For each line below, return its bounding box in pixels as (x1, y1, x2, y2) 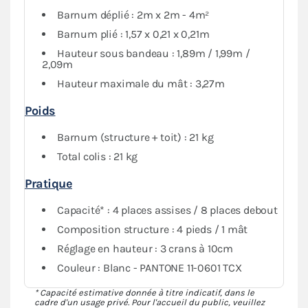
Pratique (25, 175, 72, 191)
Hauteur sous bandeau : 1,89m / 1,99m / (57, 46, 250, 60)
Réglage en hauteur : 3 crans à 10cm (57, 241, 233, 255)
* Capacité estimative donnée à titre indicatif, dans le (34, 287, 254, 298)
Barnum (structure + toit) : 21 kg (57, 130, 214, 144)
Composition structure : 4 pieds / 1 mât (57, 222, 248, 236)
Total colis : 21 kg (57, 149, 138, 163)
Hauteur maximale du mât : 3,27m (57, 76, 225, 90)
